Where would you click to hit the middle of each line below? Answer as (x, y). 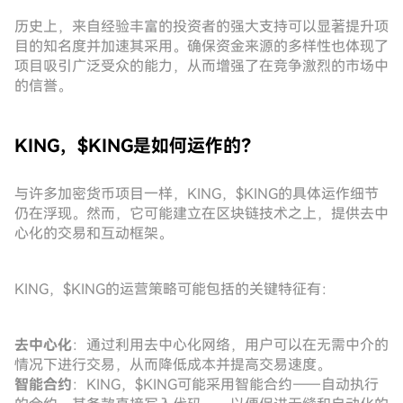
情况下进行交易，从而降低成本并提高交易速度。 (173, 365)
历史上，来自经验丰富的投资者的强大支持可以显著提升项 (201, 27)
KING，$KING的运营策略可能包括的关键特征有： (175, 289)
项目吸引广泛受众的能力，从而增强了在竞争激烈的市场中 (201, 66)
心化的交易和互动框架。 (94, 233)
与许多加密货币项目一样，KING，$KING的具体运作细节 (197, 194)
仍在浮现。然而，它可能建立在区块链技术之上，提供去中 (201, 214)
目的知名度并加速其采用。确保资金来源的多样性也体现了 (201, 46)
